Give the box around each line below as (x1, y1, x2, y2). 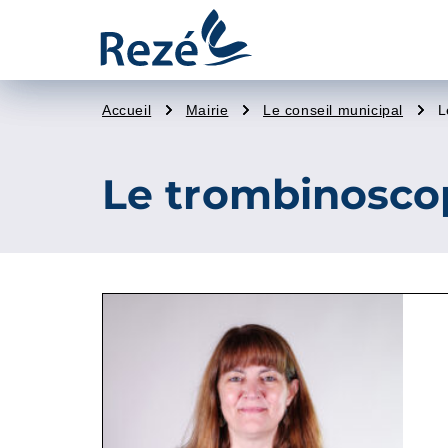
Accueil (102, 102, 152, 118)
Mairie (185, 102, 229, 118)
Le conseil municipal (263, 102, 404, 118)
